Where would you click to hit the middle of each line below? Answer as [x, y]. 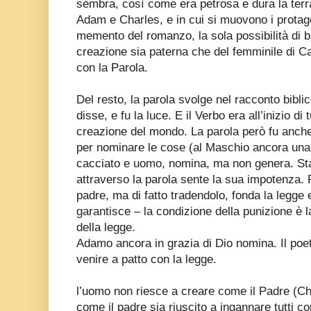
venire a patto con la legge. [146, 259]
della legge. [106, 227]
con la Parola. [112, 67]
